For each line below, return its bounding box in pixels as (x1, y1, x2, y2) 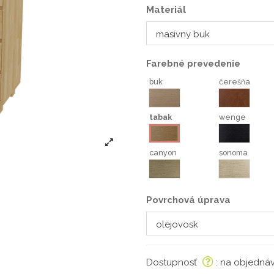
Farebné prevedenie (146, 58, 240, 70)
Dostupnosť (146, 257, 199, 268)
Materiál (146, 4, 186, 16)
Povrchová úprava (146, 194, 231, 206)
